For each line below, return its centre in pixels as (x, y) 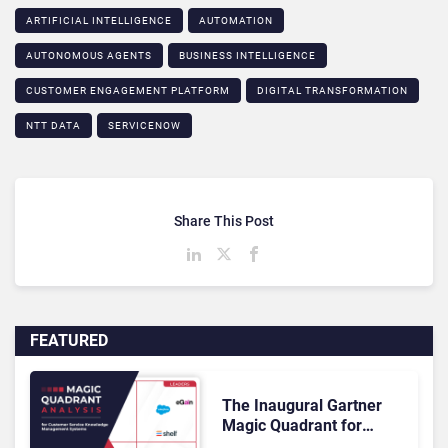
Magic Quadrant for (291, 425)
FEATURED (69, 341)
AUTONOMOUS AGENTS (89, 56)
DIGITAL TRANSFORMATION (332, 91)
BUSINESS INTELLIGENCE (247, 56)
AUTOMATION (236, 21)
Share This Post (224, 221)
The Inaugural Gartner (301, 405)
